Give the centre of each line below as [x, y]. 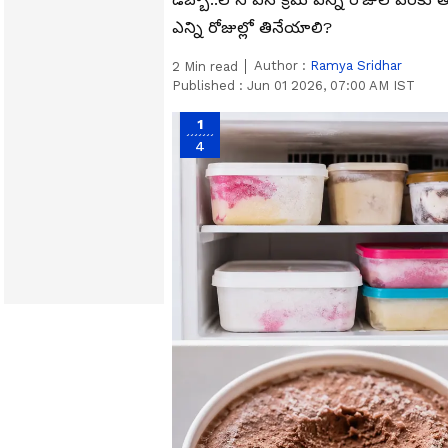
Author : [282, 65]
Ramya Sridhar [356, 65]
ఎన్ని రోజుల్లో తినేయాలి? [257, 27]
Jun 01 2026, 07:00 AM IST [331, 85]
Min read [209, 66]
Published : [209, 85]
